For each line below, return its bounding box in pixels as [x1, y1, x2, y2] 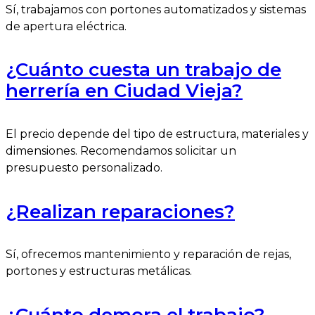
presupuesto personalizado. [6, 161, 162, 175]
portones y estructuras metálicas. [6, 264, 192, 278]
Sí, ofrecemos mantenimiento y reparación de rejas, [6, 247, 291, 262]
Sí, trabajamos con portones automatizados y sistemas [6, 2, 306, 16]
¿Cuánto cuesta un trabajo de [6, 58, 281, 82]
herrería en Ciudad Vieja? [6, 79, 243, 103]
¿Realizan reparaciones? [6, 200, 235, 223]
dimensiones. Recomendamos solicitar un [6, 144, 236, 158]
